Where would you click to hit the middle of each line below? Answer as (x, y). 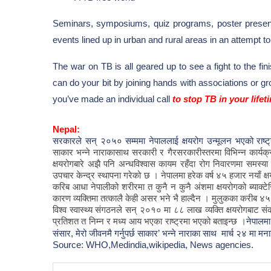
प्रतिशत (66, 221)
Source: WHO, (82, 245)
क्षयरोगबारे (68, 164)
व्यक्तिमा (86, 198)
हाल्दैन (191, 198)
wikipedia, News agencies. (201, 245)
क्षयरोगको (232, 187)
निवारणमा (228, 164)
